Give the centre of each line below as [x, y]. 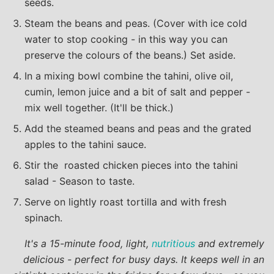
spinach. [43, 217]
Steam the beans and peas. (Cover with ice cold [136, 23]
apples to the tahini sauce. [85, 144]
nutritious [173, 243]
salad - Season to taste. [80, 181]
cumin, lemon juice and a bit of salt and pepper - [137, 91]
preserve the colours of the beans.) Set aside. [130, 55]
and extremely [230, 243]
